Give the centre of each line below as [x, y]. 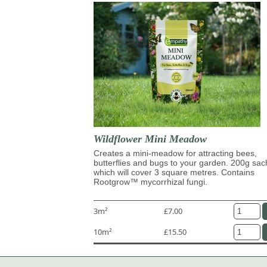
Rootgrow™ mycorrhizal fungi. [150, 181]
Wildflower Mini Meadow [150, 139]
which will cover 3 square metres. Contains [174, 172]
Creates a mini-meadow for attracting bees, [175, 153]
